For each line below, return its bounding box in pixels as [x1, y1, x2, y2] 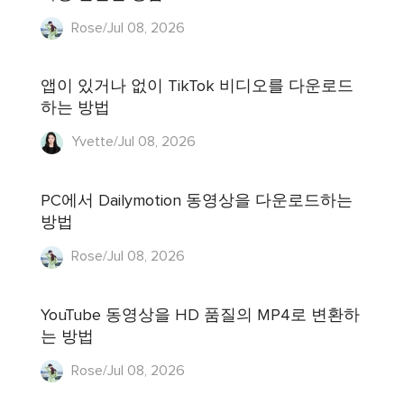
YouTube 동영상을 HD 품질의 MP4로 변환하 [41, 307, 361, 324]
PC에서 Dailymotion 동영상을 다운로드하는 [41, 192, 353, 209]
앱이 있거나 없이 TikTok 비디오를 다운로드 [41, 78, 354, 96]
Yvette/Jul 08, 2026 [68, 134, 197, 150]
